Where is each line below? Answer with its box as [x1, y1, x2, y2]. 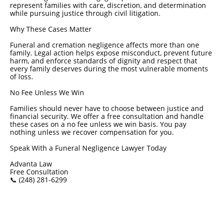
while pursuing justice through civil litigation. [10, 8, 161, 18]
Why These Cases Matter [10, 24, 92, 34]
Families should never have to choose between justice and [10, 104, 204, 113]
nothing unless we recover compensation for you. [10, 127, 174, 137]
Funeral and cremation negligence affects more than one [10, 40, 199, 50]
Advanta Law [10, 159, 52, 168]
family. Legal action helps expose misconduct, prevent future [10, 48, 212, 57]
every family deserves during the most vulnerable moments [10, 64, 208, 73]
